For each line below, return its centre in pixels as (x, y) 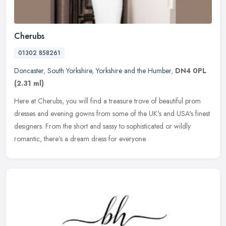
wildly (182, 126)
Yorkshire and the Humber (133, 71)
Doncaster (29, 71)
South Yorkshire (70, 71)
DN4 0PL (191, 71)
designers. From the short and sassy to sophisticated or (93, 126)
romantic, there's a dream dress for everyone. (80, 139)
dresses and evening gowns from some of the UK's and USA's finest (112, 114)
